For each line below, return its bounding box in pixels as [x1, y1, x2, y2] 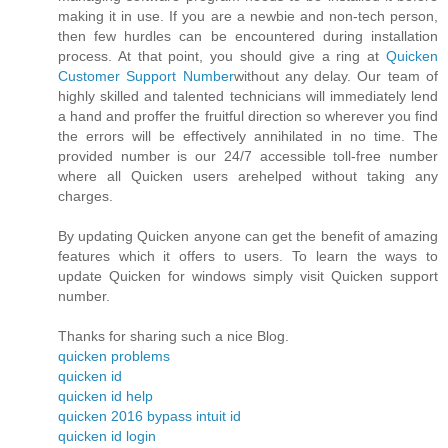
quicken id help [58, 387, 153, 404]
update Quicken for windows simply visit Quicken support [58, 267, 438, 284]
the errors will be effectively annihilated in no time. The [58, 127, 438, 144]
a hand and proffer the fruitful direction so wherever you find [58, 107, 438, 124]
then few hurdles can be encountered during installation [58, 27, 438, 44]
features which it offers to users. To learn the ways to [58, 247, 438, 264]
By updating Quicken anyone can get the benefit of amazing [58, 227, 438, 244]
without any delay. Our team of [233, 67, 439, 84]
